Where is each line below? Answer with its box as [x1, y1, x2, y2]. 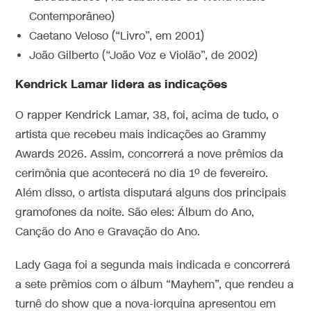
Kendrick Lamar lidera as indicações [15, 76, 228, 92]
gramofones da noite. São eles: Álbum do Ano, [15, 205, 255, 220]
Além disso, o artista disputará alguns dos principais [15, 185, 287, 201]
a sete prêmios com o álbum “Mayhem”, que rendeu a [15, 277, 294, 292]
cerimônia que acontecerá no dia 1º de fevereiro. [15, 166, 269, 181]
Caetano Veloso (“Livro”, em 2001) [29, 28, 205, 44]
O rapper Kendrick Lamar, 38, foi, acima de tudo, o [15, 108, 279, 123]
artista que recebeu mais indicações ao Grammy [15, 127, 267, 142]
